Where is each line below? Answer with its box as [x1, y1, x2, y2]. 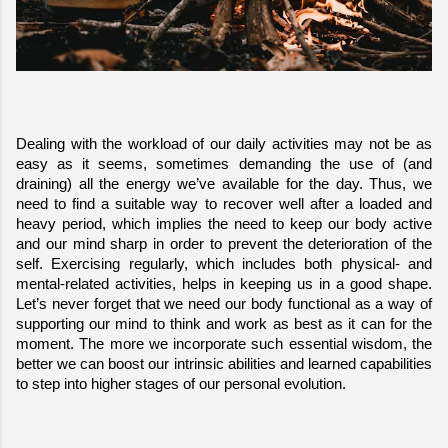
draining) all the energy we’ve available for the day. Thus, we [16, 175, 432, 192]
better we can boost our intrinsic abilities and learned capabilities [16, 355, 432, 372]
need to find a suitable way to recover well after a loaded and [16, 195, 432, 212]
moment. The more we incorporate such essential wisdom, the [16, 335, 432, 352]
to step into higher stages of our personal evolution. [16, 375, 346, 392]
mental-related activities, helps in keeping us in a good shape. [16, 275, 432, 292]
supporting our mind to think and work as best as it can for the [16, 315, 432, 332]
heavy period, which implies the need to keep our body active [16, 215, 432, 232]
